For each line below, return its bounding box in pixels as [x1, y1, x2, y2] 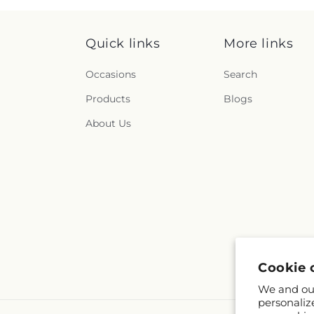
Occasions [86, 68, 136, 81]
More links [224, 36, 294, 51]
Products [86, 93, 130, 105]
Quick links [86, 36, 161, 51]
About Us [86, 117, 131, 130]
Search [224, 68, 258, 81]
